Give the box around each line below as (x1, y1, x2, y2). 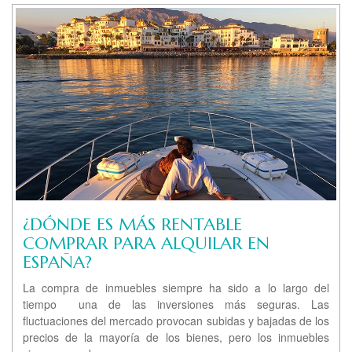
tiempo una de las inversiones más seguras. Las (23, 296, 329, 313)
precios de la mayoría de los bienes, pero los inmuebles (23, 329, 329, 346)
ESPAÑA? (23, 251, 92, 273)
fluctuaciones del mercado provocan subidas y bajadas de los (23, 313, 329, 329)
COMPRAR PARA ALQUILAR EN (23, 233, 269, 255)
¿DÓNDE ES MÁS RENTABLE (23, 214, 242, 236)
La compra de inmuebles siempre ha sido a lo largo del (23, 280, 329, 296)
